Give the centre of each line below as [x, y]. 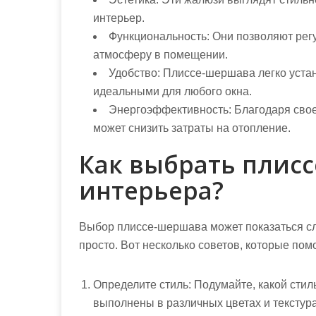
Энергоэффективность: [170, 110]
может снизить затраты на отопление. [192, 128]
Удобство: [134, 73]
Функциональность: [159, 36]
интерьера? [151, 190]
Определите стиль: [142, 285]
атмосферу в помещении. [160, 55]
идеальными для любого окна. [172, 91]
